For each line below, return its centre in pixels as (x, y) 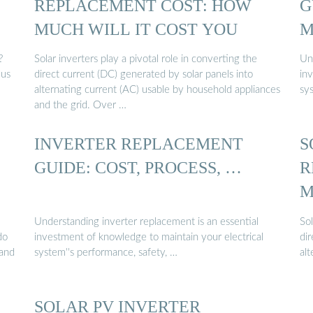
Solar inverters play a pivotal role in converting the (146, 59)
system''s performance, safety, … (106, 252)
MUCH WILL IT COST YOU (136, 29)
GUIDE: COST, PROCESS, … (138, 168)
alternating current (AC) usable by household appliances (157, 90)
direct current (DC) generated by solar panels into (144, 75)
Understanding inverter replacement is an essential (146, 221)
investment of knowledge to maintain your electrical (149, 237)
